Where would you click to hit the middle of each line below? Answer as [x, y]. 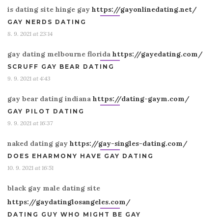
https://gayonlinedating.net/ [144, 9]
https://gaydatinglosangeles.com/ [69, 202]
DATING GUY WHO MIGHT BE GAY [74, 214]
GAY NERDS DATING [47, 22]
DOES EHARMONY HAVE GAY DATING [81, 156]
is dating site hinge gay [50, 9]
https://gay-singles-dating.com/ [129, 143]
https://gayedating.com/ [158, 54]
